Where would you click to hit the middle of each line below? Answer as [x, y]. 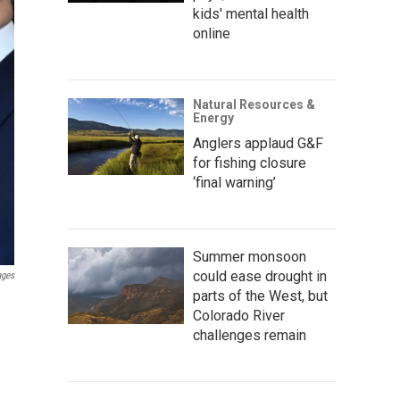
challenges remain [250, 335]
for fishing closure [250, 162]
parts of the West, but [260, 296]
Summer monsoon [250, 256]
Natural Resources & [254, 104]
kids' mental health [251, 13]
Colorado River [239, 315]
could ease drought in [260, 276]
